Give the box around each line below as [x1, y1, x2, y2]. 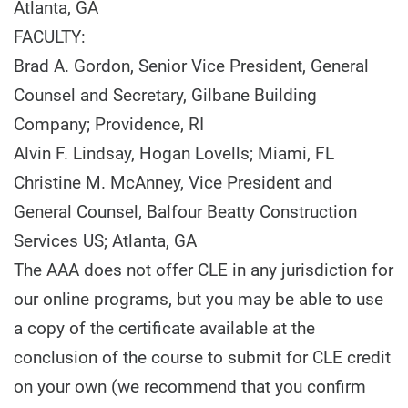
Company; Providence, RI [14, 114, 204, 135]
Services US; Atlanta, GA [14, 230, 197, 251]
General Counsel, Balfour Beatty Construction [14, 201, 357, 222]
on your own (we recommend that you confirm [14, 376, 366, 397]
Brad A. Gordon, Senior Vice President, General [14, 56, 369, 76]
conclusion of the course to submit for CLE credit [14, 347, 391, 368]
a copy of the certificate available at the [14, 318, 315, 339]
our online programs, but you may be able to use [14, 289, 383, 310]
